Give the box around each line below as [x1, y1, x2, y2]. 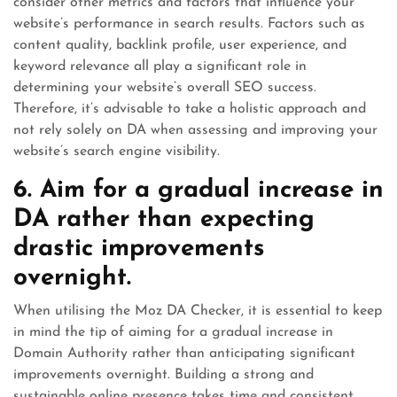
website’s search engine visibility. [13, 144, 220, 159]
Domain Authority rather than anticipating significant [13, 346, 355, 361]
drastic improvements [13, 237, 265, 261]
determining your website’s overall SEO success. [13, 81, 316, 95]
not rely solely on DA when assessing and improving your [13, 123, 378, 137]
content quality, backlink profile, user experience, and [13, 38, 346, 52]
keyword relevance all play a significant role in [13, 59, 307, 74]
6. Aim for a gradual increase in [13, 178, 384, 203]
